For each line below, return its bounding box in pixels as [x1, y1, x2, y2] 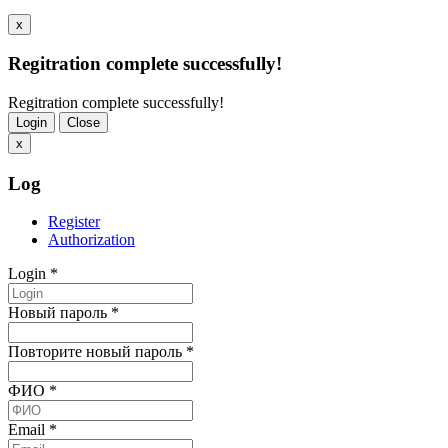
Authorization [48, 231, 135, 249]
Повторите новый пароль [8, 343, 186, 361]
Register [48, 213, 100, 231]
